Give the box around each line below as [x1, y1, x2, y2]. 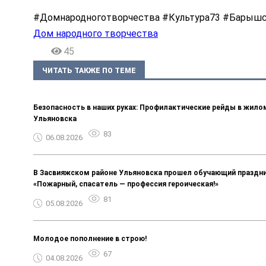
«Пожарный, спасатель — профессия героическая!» [33, 180, 218, 189]
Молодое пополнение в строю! [33, 235, 147, 243]
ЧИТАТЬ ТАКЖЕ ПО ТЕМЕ [42, 66, 136, 75]
